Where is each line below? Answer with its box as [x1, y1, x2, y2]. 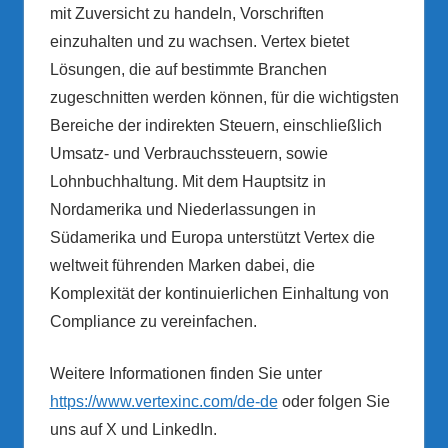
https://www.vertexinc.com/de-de [49, 393, 278, 411]
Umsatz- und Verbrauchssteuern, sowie [49, 145, 328, 163]
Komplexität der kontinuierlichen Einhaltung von [49, 285, 389, 303]
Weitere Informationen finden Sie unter [49, 365, 322, 383]
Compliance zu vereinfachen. [49, 313, 257, 331]
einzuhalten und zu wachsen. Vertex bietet [49, 33, 349, 51]
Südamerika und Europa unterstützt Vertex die [49, 229, 375, 247]
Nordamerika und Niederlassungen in [49, 201, 316, 219]
